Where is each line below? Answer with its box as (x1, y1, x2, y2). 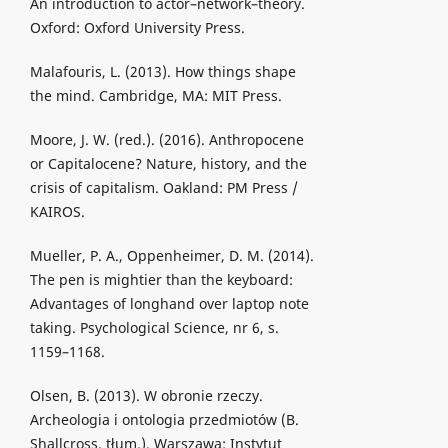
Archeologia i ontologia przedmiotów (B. (29, 410, 299, 430)
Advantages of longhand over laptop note (29, 294, 309, 314)
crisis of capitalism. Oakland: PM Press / (29, 178, 298, 198)
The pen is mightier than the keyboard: (29, 270, 293, 290)
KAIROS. (29, 202, 85, 222)
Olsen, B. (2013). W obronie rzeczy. (29, 386, 263, 406)
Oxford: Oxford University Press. (29, 18, 245, 38)
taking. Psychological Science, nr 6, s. (29, 318, 279, 338)
